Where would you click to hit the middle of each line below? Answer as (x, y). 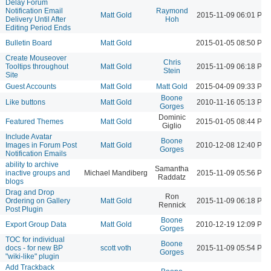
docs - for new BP (34, 248)
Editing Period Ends (38, 28)
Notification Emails (36, 153)
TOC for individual (35, 239)
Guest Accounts (31, 86)
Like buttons (25, 102)
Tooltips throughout (37, 66)
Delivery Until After (36, 19)
